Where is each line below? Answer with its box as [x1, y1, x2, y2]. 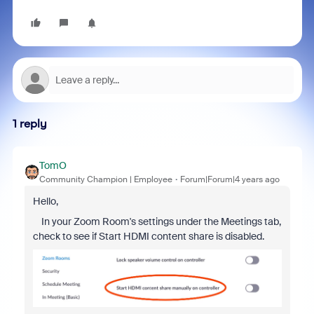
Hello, [32, 195, 58, 207]
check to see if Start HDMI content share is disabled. [32, 230, 264, 243]
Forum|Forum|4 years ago [179, 174, 280, 185]
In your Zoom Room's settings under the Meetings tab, [32, 215, 281, 228]
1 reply [12, 117, 47, 130]
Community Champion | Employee [39, 174, 172, 185]
